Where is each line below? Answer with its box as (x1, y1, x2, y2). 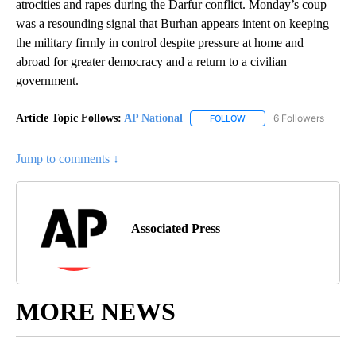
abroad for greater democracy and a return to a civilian (16, 54, 287, 68)
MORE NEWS (16, 296, 176, 326)
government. (16, 73, 79, 87)
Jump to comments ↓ (16, 151, 119, 165)
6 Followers (273, 111, 324, 124)
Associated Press (131, 221, 220, 235)
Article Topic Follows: (16, 111, 122, 124)
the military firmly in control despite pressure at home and (16, 35, 304, 49)
